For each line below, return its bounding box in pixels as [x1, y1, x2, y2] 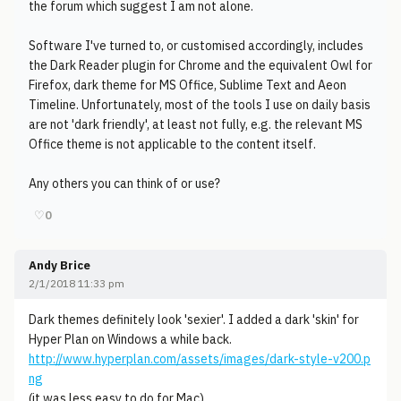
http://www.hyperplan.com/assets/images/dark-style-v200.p [29, 351, 371, 367]
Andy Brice [29, 258, 90, 273]
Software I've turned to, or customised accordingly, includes [29, 38, 363, 54]
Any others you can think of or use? [29, 175, 220, 192]
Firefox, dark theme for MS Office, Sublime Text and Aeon [29, 77, 346, 93]
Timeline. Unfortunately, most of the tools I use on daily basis [29, 97, 371, 113]
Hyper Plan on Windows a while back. [29, 331, 232, 347]
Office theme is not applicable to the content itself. [29, 136, 316, 152]
